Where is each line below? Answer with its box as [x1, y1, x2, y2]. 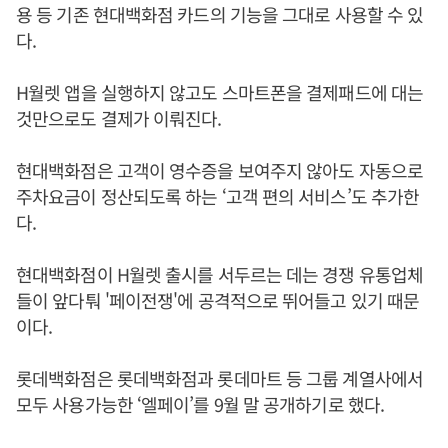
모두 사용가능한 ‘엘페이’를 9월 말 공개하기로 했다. [16, 391, 385, 417]
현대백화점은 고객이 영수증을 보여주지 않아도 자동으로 [16, 157, 423, 183]
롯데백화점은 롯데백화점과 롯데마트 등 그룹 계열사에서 [16, 365, 423, 391]
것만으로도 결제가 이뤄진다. [16, 105, 222, 131]
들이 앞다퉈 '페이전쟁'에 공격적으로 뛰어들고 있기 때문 [16, 287, 420, 313]
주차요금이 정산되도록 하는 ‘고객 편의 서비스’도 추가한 [16, 183, 420, 209]
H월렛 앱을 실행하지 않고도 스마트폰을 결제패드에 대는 [16, 79, 424, 105]
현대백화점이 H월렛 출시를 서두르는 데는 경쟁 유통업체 [16, 261, 424, 287]
